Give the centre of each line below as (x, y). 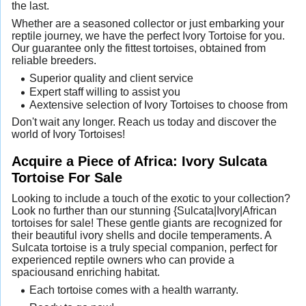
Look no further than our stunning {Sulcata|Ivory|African (144, 210)
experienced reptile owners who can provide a (123, 260)
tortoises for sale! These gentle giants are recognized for (147, 223)
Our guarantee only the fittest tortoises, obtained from (139, 48)
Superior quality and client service (111, 79)
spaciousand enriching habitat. (86, 272)
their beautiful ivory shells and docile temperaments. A (141, 235)
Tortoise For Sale (67, 177)
